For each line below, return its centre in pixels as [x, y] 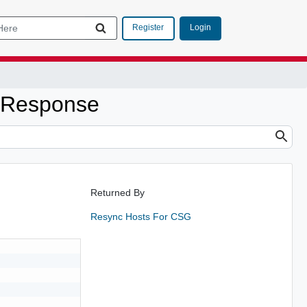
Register [148, 27]
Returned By [117, 192]
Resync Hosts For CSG [140, 216]
